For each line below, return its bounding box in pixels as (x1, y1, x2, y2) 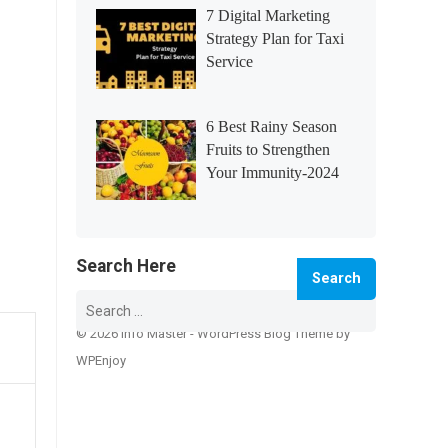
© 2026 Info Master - (76, 326, 197, 341)
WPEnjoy (76, 353, 126, 368)
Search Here (76, 256, 176, 276)
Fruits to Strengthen (206, 141, 330, 158)
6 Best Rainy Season (206, 118, 337, 135)
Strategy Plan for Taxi (206, 30, 344, 47)
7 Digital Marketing (206, 7, 330, 24)
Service (206, 53, 253, 70)
